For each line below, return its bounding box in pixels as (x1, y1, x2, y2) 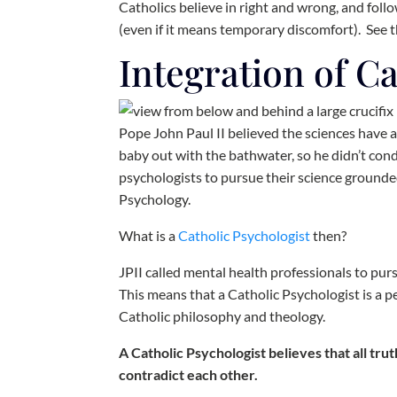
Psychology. (119, 191, 191, 207)
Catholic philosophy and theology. (119, 307, 329, 324)
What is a (119, 227, 179, 244)
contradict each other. (119, 366, 259, 383)
